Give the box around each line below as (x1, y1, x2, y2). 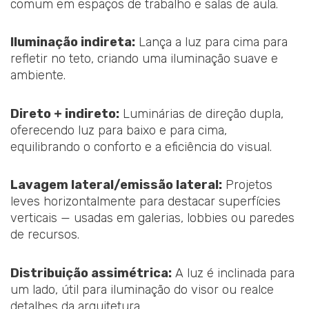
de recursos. (10, 227, 79, 243)
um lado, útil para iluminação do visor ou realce (10, 281, 274, 297)
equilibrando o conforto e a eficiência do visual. (10, 139, 272, 154)
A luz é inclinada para (172, 265, 295, 281)
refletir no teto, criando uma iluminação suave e (10, 51, 278, 67)
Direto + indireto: (10, 106, 119, 121)
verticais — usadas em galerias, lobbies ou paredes (10, 210, 295, 226)
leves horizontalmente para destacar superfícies (10, 194, 281, 210)
